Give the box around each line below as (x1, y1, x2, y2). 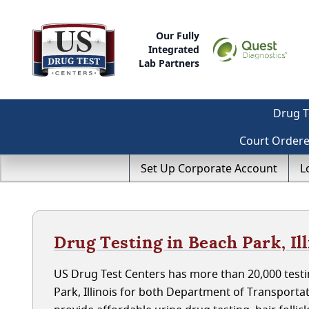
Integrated (148, 43, 200, 56)
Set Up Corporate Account (141, 161, 277, 176)
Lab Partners (139, 57, 200, 70)
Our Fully (156, 29, 200, 42)
